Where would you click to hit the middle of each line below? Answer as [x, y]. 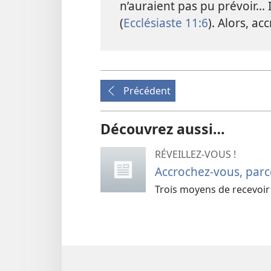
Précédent [147, 90]
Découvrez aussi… [163, 129]
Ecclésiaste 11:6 [166, 22]
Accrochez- [184, 171]
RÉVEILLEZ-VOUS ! [195, 154]
